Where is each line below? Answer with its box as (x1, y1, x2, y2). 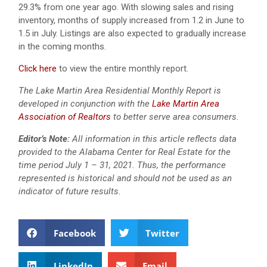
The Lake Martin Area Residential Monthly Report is (18, 85, 221, 97)
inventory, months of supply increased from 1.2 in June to (18, 15, 244, 26)
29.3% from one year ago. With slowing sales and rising (18, 2, 234, 13)
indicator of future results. (18, 186, 121, 197)
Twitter (145, 226, 179, 239)
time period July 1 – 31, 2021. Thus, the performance (18, 160, 226, 171)
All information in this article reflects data (70, 133, 237, 145)
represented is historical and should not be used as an (18, 173, 232, 184)
